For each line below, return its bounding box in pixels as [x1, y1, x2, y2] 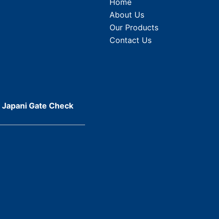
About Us [109, 9, 144, 20]
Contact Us [109, 35, 152, 45]
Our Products [109, 22, 158, 32]
